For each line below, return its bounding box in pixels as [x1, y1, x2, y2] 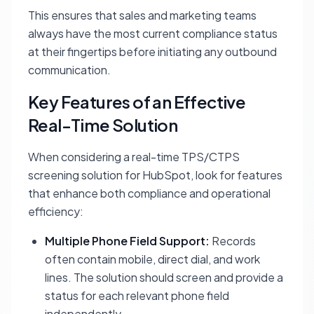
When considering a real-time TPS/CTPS [28, 149, 240, 164]
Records [210, 233, 256, 248]
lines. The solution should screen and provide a [45, 270, 283, 285]
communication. [28, 62, 111, 77]
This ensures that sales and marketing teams [28, 8, 257, 22]
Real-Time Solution [28, 114, 178, 135]
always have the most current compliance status [28, 26, 278, 41]
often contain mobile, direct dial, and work [45, 252, 260, 266]
